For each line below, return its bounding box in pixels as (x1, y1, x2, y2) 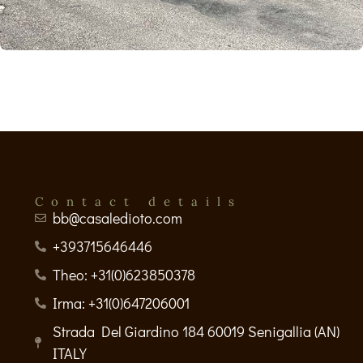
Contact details (34, 193, 242, 209)
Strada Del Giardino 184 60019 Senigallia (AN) (53, 321, 340, 341)
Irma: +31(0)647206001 (53, 293, 190, 313)
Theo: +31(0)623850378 (53, 264, 196, 284)
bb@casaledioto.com (53, 207, 183, 228)
